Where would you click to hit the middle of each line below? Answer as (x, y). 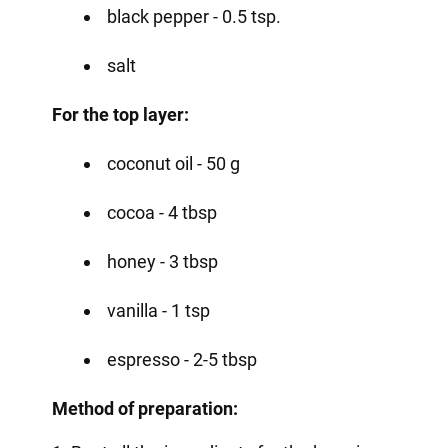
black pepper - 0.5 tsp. (193, 16)
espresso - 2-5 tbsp (181, 359)
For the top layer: (120, 114)
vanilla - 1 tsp (158, 310)
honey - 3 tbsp (162, 261)
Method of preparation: (144, 408)
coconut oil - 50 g (173, 163)
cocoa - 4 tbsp (161, 212)
